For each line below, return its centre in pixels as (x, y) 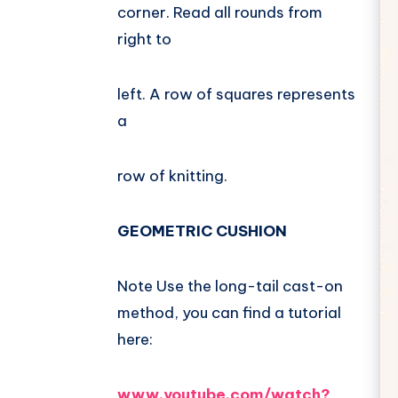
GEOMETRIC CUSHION (202, 231)
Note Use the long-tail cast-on (230, 287)
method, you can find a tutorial (229, 313)
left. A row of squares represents (236, 95)
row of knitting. (172, 176)
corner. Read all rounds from (220, 13)
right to (144, 40)
